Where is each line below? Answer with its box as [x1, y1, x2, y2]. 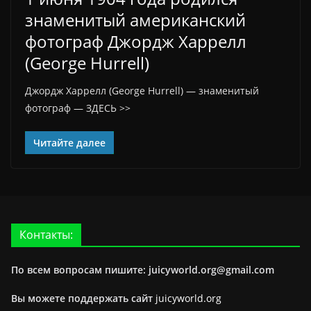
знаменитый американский [25, 8, 246, 31]
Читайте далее [33, 136, 106, 149]
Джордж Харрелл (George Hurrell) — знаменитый [25, 84, 259, 97]
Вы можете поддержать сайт [11, 292, 155, 305]
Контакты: [19, 227, 73, 242]
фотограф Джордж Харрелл [25, 30, 246, 53]
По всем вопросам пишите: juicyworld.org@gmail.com [11, 263, 274, 276]
